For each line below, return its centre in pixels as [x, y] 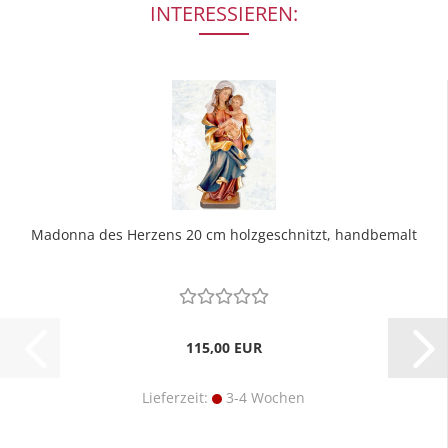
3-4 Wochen [263, 397]
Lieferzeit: [177, 397]
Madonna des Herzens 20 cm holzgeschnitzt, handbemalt [223, 234]
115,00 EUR [223, 347]
